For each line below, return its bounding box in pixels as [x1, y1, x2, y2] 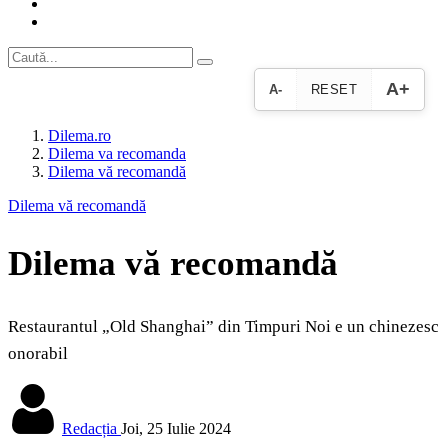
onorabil [8, 344, 68, 364]
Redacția [62, 420, 117, 438]
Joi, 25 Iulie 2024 [121, 420, 231, 438]
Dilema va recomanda [48, 145, 186, 162]
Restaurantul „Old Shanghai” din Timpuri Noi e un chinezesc [8, 317, 439, 337]
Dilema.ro [48, 127, 111, 144]
